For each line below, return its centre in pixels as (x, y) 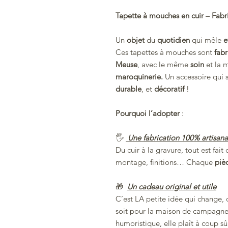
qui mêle (207, 40)
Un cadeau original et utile (172, 187)
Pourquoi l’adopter (149, 113)
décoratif (169, 89)
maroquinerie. (139, 77)
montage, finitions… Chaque (165, 162)
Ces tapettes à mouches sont (165, 52)
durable (129, 89)
